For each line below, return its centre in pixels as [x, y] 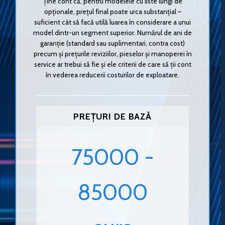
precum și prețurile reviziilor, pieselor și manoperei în [113, 54]
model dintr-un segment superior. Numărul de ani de [113, 33]
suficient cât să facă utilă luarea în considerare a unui [113, 22]
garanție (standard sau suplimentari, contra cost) [113, 43]
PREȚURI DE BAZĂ [113, 116]
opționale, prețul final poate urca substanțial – [113, 12]
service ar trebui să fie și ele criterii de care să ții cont [113, 65]
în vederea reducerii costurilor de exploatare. [113, 75]
